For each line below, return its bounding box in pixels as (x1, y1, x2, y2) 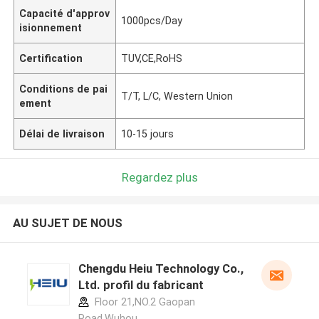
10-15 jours (121, 127, 174, 140)
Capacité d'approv (19, 7, 110, 19)
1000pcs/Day (121, 14, 183, 26)
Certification (19, 52, 83, 64)
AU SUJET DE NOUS (12, 216, 122, 231)
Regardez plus (121, 169, 198, 184)
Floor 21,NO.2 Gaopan (91, 296, 195, 308)
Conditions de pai (19, 83, 108, 95)
